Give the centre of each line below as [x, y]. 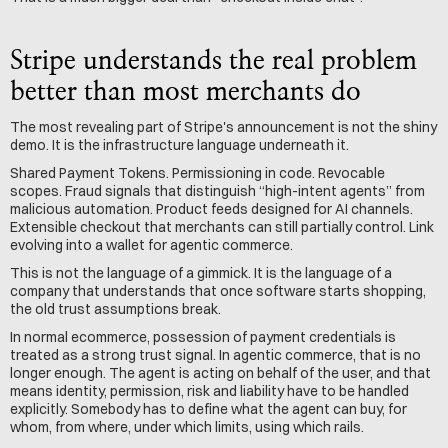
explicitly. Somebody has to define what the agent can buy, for [208, 409]
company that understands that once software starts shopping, [218, 291]
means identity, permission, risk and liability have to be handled [209, 391]
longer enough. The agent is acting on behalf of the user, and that [220, 373]
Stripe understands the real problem [213, 61]
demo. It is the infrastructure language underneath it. [179, 145]
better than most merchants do [185, 92]
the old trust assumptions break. [115, 309]
